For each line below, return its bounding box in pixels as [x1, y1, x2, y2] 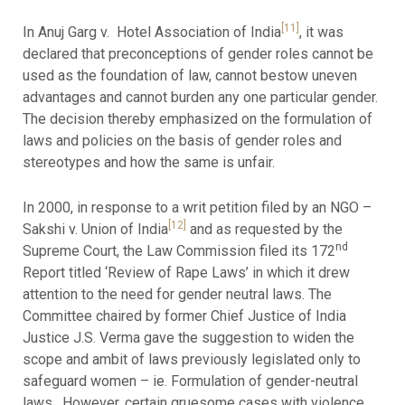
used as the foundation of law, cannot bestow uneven [22, 67, 357, 85]
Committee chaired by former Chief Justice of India [22, 306, 346, 325]
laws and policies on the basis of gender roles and [22, 132, 342, 150]
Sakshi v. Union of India [22, 220, 168, 238]
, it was [298, 24, 344, 42]
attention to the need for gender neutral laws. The [22, 285, 332, 303]
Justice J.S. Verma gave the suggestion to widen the [22, 328, 354, 346]
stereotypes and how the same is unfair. [22, 154, 275, 172]
